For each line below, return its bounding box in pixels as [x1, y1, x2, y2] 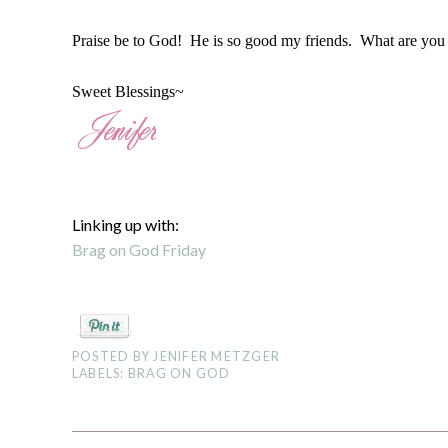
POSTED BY [72, 349, 154, 364]
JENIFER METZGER [153, 349, 281, 364]
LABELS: [72, 366, 128, 381]
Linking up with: [72, 215, 179, 234]
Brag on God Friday [72, 240, 206, 259]
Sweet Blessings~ [72, 83, 184, 100]
